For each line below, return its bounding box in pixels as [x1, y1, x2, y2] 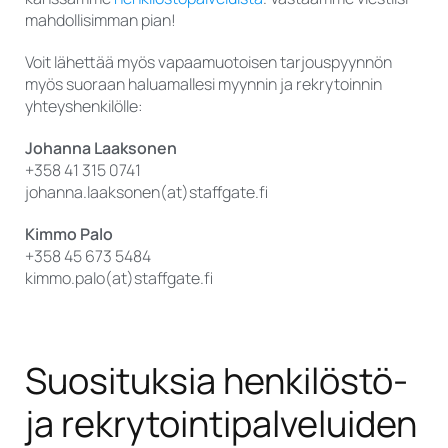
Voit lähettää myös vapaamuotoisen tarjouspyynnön [25, 51, 392, 74]
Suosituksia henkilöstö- [25, 356, 408, 406]
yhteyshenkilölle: [25, 95, 143, 118]
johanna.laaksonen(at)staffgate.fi [25, 181, 268, 204]
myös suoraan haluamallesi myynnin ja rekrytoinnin [25, 73, 382, 96]
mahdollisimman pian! [25, 9, 176, 32]
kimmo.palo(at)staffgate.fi [25, 267, 213, 290]
